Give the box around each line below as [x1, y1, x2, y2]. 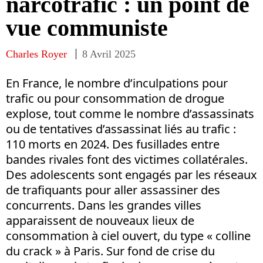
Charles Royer [6, 48, 67, 60]
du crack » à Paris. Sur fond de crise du [6, 242, 215, 259]
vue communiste [6, 14, 168, 41]
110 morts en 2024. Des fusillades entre [6, 136, 220, 152]
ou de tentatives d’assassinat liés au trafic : [6, 120, 236, 137]
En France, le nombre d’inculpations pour [6, 75, 228, 91]
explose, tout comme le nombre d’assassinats [6, 105, 254, 122]
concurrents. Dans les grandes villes [6, 197, 201, 213]
